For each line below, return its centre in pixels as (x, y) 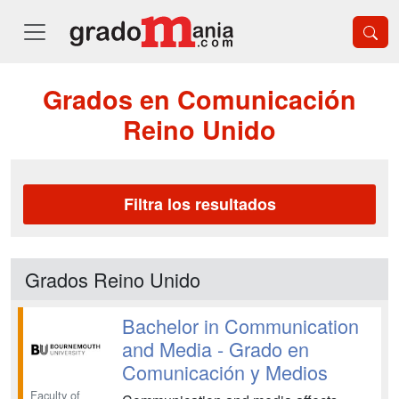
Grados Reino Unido (113, 279)
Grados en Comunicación (199, 99)
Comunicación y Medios (224, 372)
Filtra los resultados (199, 204)
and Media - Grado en (215, 349)
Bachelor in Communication (240, 326)
